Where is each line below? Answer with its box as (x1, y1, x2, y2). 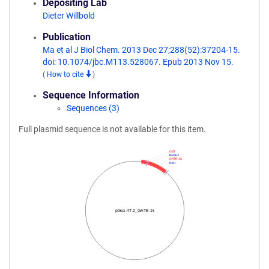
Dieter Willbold (43, 11, 95, 20)
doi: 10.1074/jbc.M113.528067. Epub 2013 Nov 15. (43, 57, 234, 67)
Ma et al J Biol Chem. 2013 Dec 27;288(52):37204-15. (43, 45, 240, 55)
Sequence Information (43, 89, 139, 101)
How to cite (47, 70, 85, 79)
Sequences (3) (67, 103, 119, 113)
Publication (43, 31, 91, 43)
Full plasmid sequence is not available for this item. (19, 124, 206, 134)
